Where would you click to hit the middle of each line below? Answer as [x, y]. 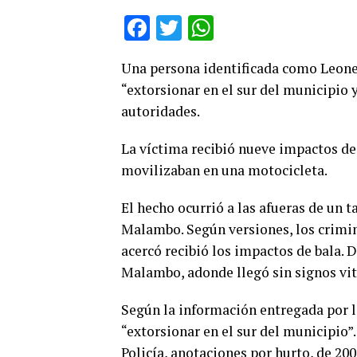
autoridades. [161, 111]
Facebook [203, 27]
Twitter [221, 27]
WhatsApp [271, 27]
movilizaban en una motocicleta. [224, 170]
